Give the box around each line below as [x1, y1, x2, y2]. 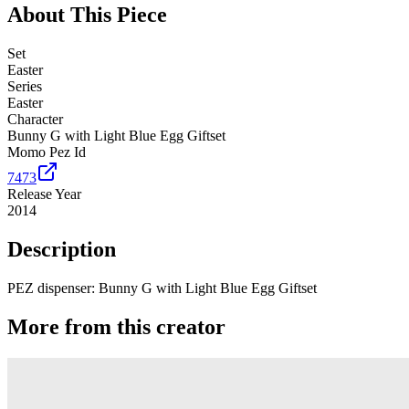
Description [7, 236, 116, 261]
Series [7, 79, 42, 95]
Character [7, 111, 63, 128]
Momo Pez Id [7, 144, 86, 161]
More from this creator [7, 314, 225, 339]
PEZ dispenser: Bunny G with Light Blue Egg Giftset [7, 279, 317, 296]
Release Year [7, 186, 81, 203]
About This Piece [7, 3, 167, 27]
